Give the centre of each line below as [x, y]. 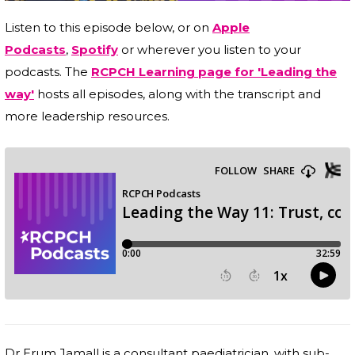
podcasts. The [48, 72]
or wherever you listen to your [210, 50]
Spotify [95, 50]
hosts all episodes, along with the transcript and [177, 94]
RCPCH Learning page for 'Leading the [214, 72]
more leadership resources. [87, 116]
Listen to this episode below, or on [109, 28]
